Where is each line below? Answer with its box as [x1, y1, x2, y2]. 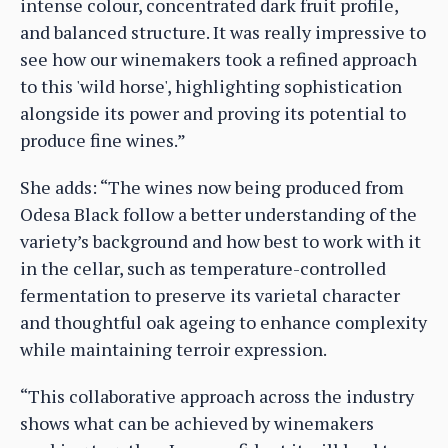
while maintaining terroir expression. [20, 337, 327, 362]
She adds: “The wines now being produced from [20, 175, 404, 200]
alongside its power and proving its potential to [20, 101, 406, 126]
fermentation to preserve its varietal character [20, 283, 400, 308]
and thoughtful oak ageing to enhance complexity [20, 310, 427, 335]
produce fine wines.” [20, 128, 186, 153]
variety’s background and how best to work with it [20, 229, 421, 254]
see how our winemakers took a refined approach [20, 47, 417, 72]
